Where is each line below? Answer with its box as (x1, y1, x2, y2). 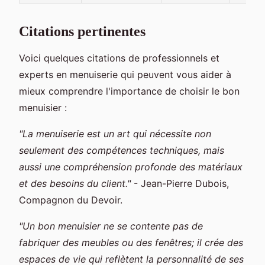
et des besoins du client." (19, 177, 131, 189)
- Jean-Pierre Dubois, (131, 177, 229, 189)
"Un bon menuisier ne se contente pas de (19, 219, 203, 232)
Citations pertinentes (19, 23, 146, 39)
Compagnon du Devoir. (19, 193, 122, 206)
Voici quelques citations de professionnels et (19, 51, 219, 64)
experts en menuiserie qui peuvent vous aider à (19, 68, 231, 80)
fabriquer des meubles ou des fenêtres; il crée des (19, 236, 243, 248)
